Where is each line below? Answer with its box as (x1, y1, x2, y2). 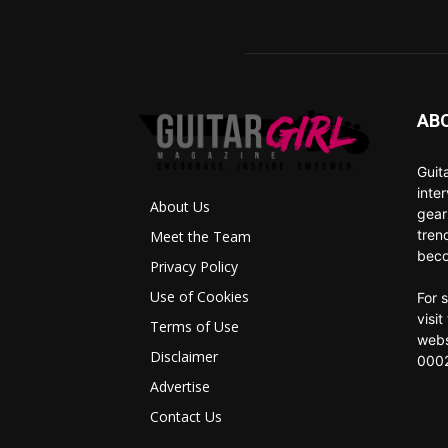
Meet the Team (150, 227, 251, 247)
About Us (150, 197, 210, 217)
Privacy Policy (150, 257, 238, 277)
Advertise (150, 377, 210, 397)
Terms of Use (150, 317, 239, 337)
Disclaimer (150, 347, 218, 367)
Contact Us (150, 407, 222, 427)
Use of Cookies (150, 287, 249, 307)
